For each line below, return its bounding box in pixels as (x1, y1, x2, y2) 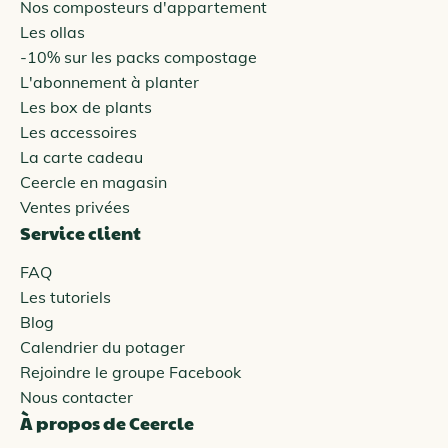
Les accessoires (20, 121, 137, 142)
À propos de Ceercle (20, 409, 194, 435)
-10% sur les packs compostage (20, 46, 257, 67)
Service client (20, 219, 141, 245)
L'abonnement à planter (20, 71, 199, 92)
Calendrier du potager (20, 336, 185, 357)
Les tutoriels (20, 286, 111, 307)
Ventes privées (20, 196, 130, 217)
